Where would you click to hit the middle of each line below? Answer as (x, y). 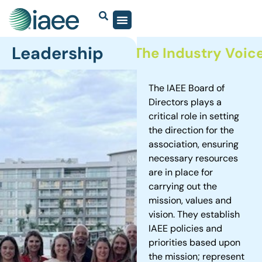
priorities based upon (195, 243)
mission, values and (190, 201)
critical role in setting (194, 116)
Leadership (58, 54)
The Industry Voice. (184, 53)
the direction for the (192, 130)
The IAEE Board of (187, 88)
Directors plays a (185, 102)
